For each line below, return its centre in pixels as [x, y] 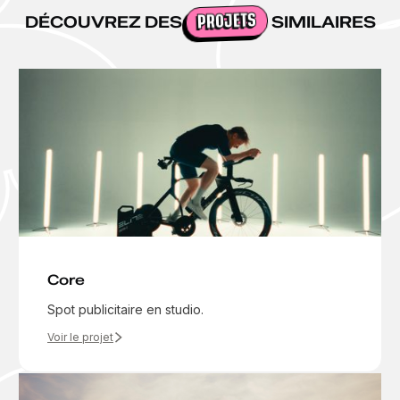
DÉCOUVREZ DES [105, 21]
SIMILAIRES [321, 21]
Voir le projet [80, 337]
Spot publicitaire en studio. [125, 309]
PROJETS [226, 21]
